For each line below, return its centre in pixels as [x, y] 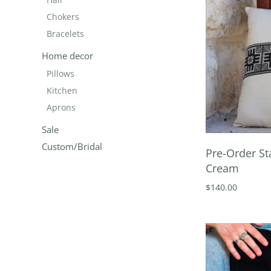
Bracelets [65, 33]
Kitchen [62, 90]
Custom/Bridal [72, 146]
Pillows [60, 73]
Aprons [61, 107]
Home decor [67, 55]
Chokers [63, 16]
